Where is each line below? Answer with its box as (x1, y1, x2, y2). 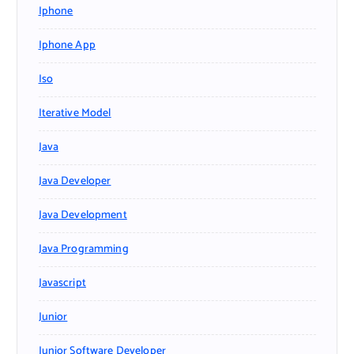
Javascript (38, 273, 86, 292)
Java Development (38, 205, 127, 224)
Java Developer (38, 171, 111, 190)
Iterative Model (38, 104, 111, 122)
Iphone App (38, 36, 96, 55)
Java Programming (38, 239, 129, 258)
